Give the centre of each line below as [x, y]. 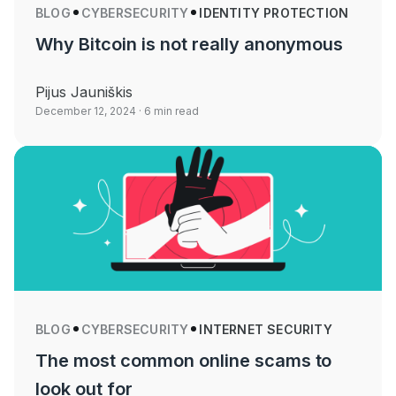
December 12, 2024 [86, 110]
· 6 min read [168, 110]
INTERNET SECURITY [266, 329]
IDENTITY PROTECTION [274, 12]
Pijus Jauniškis [84, 91]
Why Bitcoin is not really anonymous [190, 44]
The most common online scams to [184, 360]
